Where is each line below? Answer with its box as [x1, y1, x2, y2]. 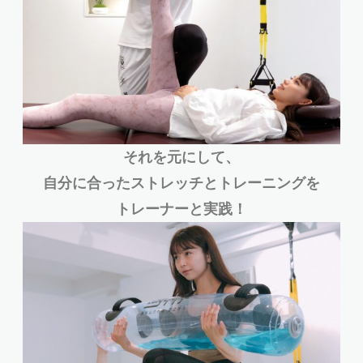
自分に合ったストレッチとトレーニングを [43, 173, 320, 191]
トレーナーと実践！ [116, 199, 247, 217]
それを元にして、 [123, 147, 240, 165]
